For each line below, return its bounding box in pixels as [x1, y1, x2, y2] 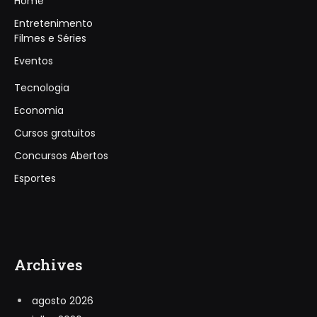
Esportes [14, 171, 56, 185]
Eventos [14, 53, 53, 68]
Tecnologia [14, 80, 69, 95]
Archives [14, 254, 83, 275]
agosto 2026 [32, 294, 93, 309]
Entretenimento [14, 16, 93, 30]
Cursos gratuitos [14, 125, 96, 140]
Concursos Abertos [14, 148, 108, 163]
